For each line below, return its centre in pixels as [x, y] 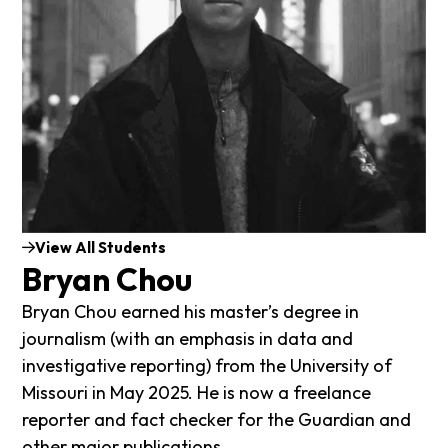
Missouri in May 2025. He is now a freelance [197, 393]
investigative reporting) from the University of [207, 366]
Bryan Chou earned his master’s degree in [191, 312]
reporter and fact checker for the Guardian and [217, 420]
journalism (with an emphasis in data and [188, 339]
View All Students [101, 247]
